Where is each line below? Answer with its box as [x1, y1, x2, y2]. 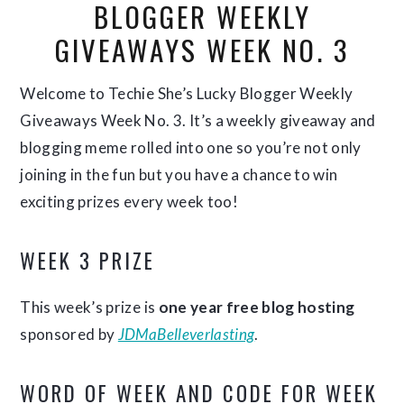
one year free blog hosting [158, 298, 355, 317]
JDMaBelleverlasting [117, 325, 255, 344]
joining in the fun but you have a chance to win [20, 165, 338, 184]
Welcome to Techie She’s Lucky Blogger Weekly [20, 84, 353, 103]
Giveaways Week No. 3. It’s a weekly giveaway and [20, 111, 376, 130]
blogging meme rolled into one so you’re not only [20, 138, 362, 157]
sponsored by [20, 325, 118, 344]
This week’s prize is [20, 298, 159, 317]
